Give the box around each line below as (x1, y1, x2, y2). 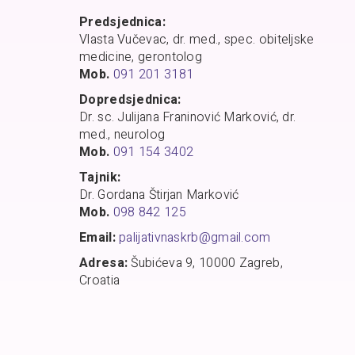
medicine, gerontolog (79, 48, 203, 67)
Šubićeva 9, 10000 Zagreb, (128, 254, 283, 273)
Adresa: (79, 254, 128, 273)
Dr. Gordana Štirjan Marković (79, 185, 239, 205)
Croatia (79, 271, 120, 291)
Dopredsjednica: (79, 90, 181, 110)
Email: (79, 228, 116, 248)
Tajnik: (79, 168, 121, 188)
